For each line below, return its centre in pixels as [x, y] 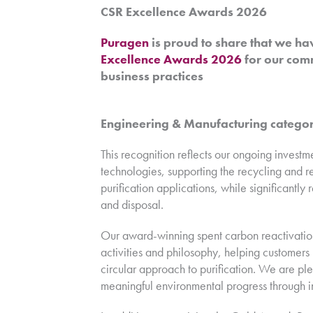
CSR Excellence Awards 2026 [184, 11]
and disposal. [132, 204]
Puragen [125, 42]
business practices [153, 75]
